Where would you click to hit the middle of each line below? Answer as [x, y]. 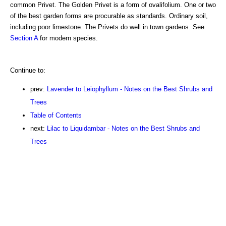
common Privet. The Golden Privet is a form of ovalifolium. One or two [113, 5]
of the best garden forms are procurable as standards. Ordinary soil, [109, 16]
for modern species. [68, 38]
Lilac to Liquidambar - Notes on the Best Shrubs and [123, 129]
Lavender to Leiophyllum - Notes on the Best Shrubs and [130, 89]
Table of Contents [56, 116]
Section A [24, 38]
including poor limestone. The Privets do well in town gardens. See [107, 27]
